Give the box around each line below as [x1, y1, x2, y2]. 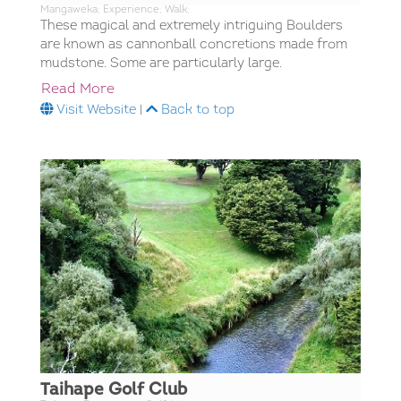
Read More [41, 82, 115, 98]
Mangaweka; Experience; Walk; [40, 4, 190, 16]
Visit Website [54, 104, 136, 118]
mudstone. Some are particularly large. [40, 57, 282, 72]
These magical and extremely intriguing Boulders [40, 20, 343, 34]
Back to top [158, 104, 235, 118]
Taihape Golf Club [40, 381, 187, 399]
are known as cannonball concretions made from [40, 38, 347, 53]
